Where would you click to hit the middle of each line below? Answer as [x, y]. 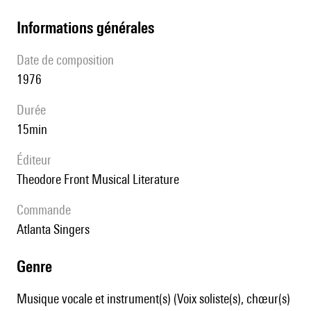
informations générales [87, 28]
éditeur [37, 160]
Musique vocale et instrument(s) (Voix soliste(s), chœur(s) [153, 299]
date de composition [69, 60]
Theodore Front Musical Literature [101, 179]
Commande [47, 210]
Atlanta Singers [57, 229]
